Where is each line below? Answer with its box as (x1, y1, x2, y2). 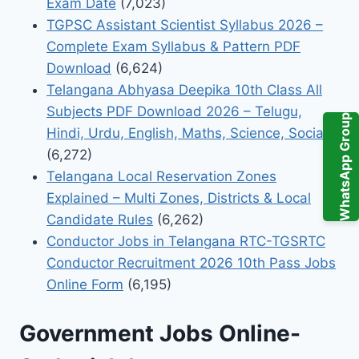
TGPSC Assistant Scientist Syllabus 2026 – (46, 17, 323, 34)
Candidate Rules (46, 212, 153, 228)
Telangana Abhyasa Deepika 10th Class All (46, 82, 322, 99)
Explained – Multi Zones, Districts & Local (46, 190, 311, 207)
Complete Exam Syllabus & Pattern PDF (46, 38, 301, 55)
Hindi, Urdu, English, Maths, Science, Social (46, 125, 327, 142)
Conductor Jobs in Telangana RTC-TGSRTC (46, 233, 325, 250)
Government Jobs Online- (19, 319, 301, 347)
